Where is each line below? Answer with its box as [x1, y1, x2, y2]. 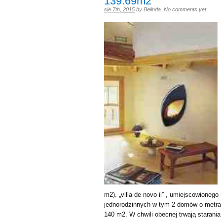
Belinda [144, 6, 161, 12]
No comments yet [164, 6, 206, 12]
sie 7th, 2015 [104, 6, 135, 12]
